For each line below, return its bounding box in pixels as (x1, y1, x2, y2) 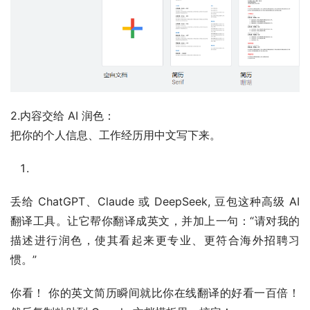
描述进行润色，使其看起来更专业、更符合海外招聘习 (10, 233, 300, 248)
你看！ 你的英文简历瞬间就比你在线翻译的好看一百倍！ (10, 286, 300, 300)
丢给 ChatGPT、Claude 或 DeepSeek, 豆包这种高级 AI (10, 194, 300, 209)
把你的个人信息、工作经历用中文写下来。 (10, 128, 221, 143)
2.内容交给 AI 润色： (10, 109, 115, 123)
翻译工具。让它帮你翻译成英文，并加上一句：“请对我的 (10, 214, 300, 228)
